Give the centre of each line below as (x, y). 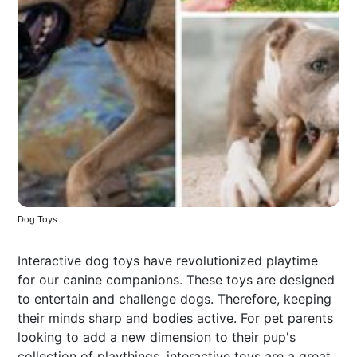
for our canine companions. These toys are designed (177, 279)
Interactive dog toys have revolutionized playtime (168, 260)
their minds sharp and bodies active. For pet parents (176, 318)
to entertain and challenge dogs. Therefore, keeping (175, 298)
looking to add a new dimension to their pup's (157, 337)
